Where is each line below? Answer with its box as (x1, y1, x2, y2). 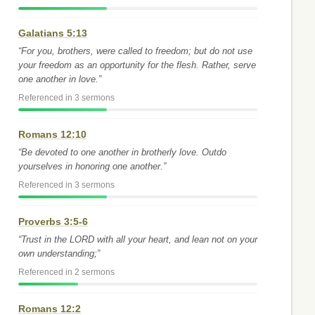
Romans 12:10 (18, 129, 86, 140)
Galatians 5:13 (18, 27, 87, 39)
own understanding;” (18, 248, 100, 259)
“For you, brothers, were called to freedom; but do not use (18, 46, 252, 56)
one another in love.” (18, 74, 101, 84)
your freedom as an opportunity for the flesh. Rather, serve (18, 60, 256, 70)
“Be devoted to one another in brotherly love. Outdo (18, 147, 226, 157)
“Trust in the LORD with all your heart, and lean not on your (18, 234, 257, 245)
